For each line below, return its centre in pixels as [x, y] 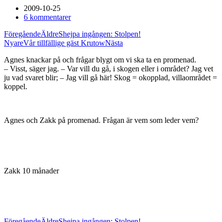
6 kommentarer [47, 17]
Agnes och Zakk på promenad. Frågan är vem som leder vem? [102, 120]
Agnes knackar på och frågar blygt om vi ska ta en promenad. [100, 60]
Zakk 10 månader [31, 171]
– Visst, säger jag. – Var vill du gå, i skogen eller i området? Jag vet [109, 69]
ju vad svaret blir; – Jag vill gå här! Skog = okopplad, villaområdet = [111, 78]
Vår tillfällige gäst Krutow [64, 43]
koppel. [16, 86]
